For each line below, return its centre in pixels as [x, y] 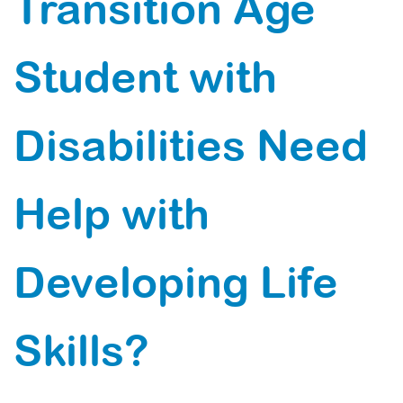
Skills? [81, 350]
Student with [145, 77]
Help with [112, 214]
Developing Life [176, 282]
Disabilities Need [191, 145]
